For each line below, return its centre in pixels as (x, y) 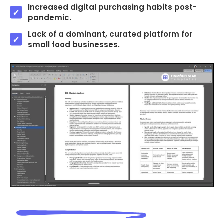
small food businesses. (74, 44)
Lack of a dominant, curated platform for (110, 34)
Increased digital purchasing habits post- (112, 7)
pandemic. (50, 17)
